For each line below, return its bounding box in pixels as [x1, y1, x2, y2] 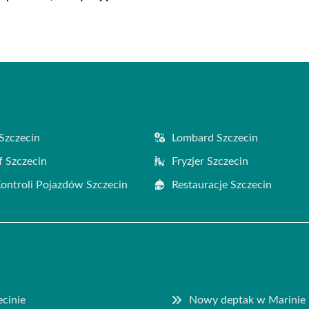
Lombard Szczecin [172, 132, 258, 143]
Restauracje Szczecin [172, 179, 272, 190]
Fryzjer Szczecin [172, 155, 248, 167]
